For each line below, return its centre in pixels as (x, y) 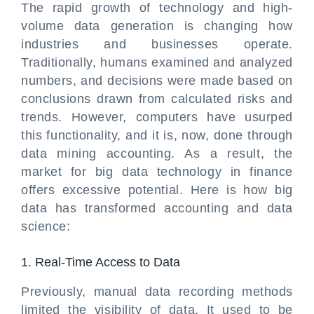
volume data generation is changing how (157, 26)
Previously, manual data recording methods (157, 292)
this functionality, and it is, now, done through (157, 135)
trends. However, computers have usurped (157, 117)
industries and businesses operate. (157, 44)
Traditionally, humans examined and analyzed (157, 62)
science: (46, 226)
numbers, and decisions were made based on (157, 81)
